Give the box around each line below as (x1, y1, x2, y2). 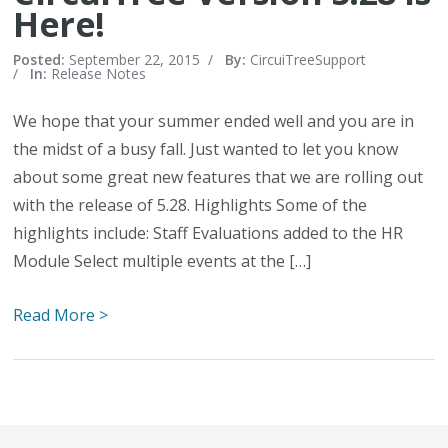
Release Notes (51, 64, 147, 83)
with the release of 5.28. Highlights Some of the (13, 194, 368, 216)
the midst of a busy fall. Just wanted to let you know (13, 138, 399, 160)
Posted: (13, 50, 70, 69)
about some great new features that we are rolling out (13, 166, 424, 188)
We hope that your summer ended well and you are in (13, 110, 415, 132)
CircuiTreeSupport (250, 50, 367, 69)
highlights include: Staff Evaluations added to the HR (13, 222, 404, 244)
